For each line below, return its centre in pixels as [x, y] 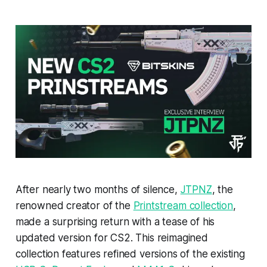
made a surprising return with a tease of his [115, 222]
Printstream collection [183, 206]
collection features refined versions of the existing [130, 254]
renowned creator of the [74, 206]
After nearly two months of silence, [98, 190]
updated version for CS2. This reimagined [111, 238]
